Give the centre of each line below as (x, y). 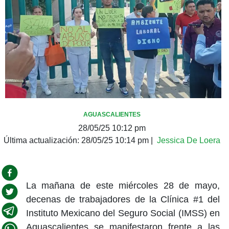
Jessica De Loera (189, 140)
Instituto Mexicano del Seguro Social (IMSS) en (123, 213)
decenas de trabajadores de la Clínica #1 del (123, 199)
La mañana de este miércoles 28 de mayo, (123, 185)
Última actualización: (42, 140)
